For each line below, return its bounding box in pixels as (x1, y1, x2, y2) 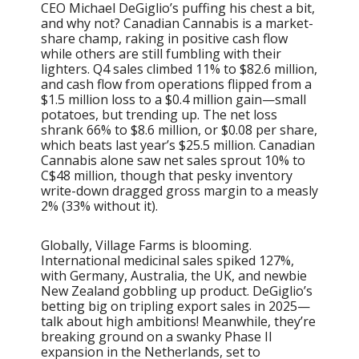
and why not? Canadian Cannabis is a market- (41, 14, 313, 32)
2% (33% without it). (41, 196, 158, 215)
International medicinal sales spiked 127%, (41, 251, 294, 269)
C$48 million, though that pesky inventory (41, 166, 292, 184)
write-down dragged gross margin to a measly (41, 181, 318, 200)
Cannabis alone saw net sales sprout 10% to (41, 151, 305, 169)
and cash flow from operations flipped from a (41, 75, 312, 93)
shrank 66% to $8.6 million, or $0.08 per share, (41, 120, 317, 139)
